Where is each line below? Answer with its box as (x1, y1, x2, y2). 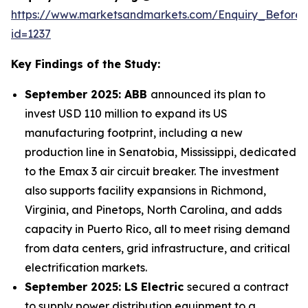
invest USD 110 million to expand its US (25, 107, 228, 120)
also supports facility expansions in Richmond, (25, 184, 266, 197)
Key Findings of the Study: (11, 57, 160, 71)
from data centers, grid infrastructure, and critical (25, 241, 290, 255)
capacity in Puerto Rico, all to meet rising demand (25, 222, 290, 236)
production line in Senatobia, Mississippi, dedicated (25, 145, 296, 159)
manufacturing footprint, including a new (25, 126, 243, 140)
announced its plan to (151, 87, 265, 101)
